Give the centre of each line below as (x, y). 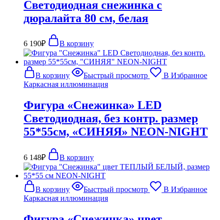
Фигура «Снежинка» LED (93, 105)
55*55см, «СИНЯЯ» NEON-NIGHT (116, 132)
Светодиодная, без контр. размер (111, 119)
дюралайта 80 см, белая (86, 18)
